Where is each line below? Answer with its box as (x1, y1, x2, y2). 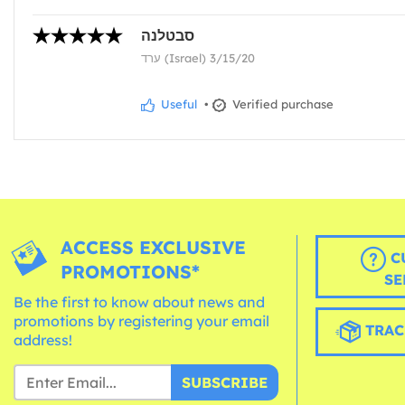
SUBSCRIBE (181, 373, 268, 392)
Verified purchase (229, 97, 334, 112)
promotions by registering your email (14, 312, 269, 331)
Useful (157, 97, 197, 112)
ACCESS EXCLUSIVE (61, 236, 247, 259)
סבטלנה (141, 26, 194, 45)
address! (14, 331, 72, 350)
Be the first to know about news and (14, 293, 265, 312)
